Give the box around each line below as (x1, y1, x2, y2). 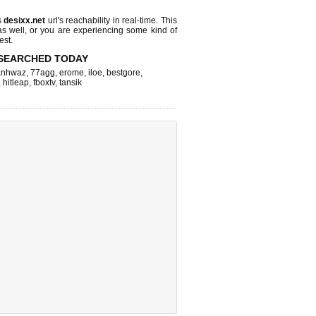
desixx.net (4, 16, 46, 25)
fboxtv (33, 78, 55, 87)
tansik (59, 78, 82, 87)
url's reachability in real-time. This (45, 16, 178, 25)
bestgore (107, 68, 140, 78)
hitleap (3, 78, 29, 87)
